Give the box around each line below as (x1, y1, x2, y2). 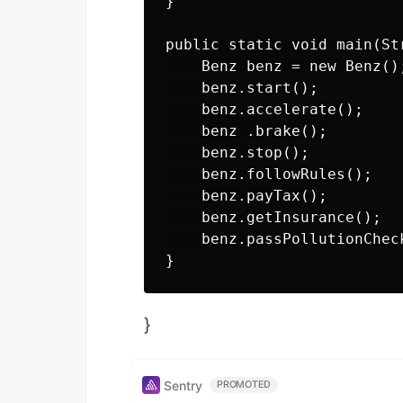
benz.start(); (166, 79, 318, 96)
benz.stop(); (166, 144, 309, 161)
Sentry (164, 377, 202, 393)
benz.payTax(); (166, 187, 327, 204)
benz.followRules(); (166, 166, 372, 183)
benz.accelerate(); (166, 101, 363, 118)
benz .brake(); (166, 122, 327, 139)
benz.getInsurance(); (166, 209, 381, 226)
